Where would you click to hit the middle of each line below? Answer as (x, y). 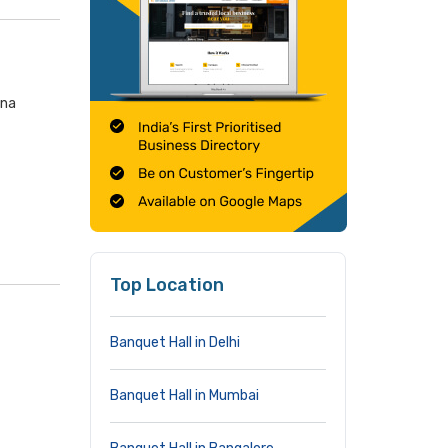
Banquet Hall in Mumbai (184, 395)
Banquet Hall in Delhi (175, 342)
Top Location (167, 285)
